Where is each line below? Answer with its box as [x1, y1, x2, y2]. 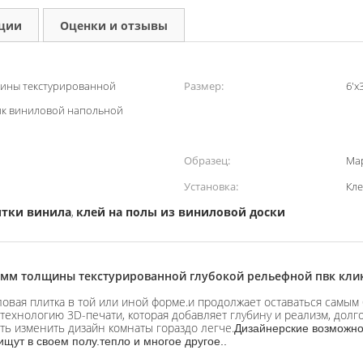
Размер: [184, 79, 224, 93]
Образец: [184, 153, 230, 168]
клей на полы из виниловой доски [76, 204, 285, 220]
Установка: [184, 179, 238, 194]
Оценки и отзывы [60, 18, 168, 33]
